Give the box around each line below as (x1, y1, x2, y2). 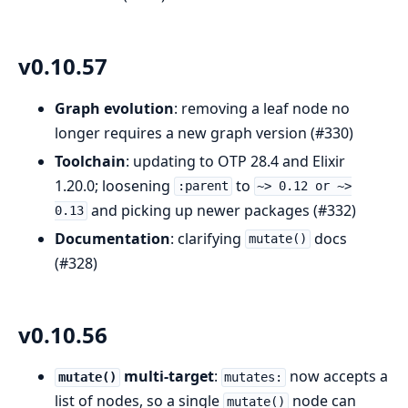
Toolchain (55, 150, 126, 171)
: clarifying (170, 228, 245, 249)
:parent (177, 178, 229, 194)
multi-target (119, 366, 214, 387)
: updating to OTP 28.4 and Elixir (126, 150, 345, 171)
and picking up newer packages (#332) (87, 199, 356, 220)
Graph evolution (55, 97, 174, 118)
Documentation (55, 228, 170, 249)
